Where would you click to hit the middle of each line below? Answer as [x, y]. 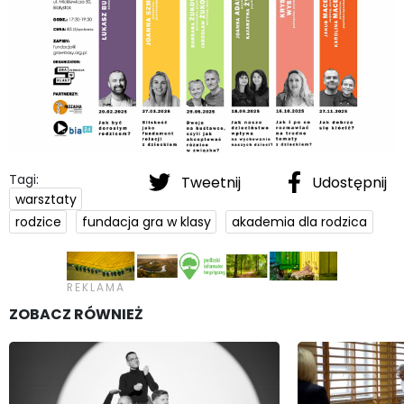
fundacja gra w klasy [146, 222]
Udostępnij [348, 182]
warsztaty [46, 199]
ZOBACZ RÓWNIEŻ [76, 314]
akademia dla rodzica [299, 222]
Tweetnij [211, 182]
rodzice [38, 222]
